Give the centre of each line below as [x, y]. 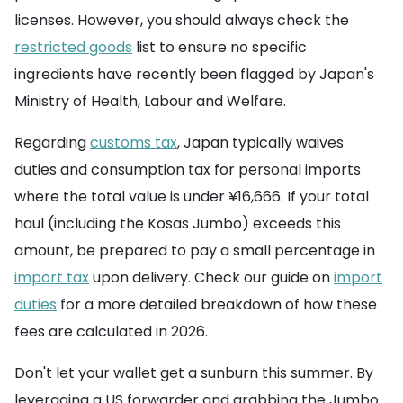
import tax [52, 278]
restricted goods [73, 47]
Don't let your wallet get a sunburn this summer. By [194, 373]
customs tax [134, 143]
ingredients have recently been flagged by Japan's [194, 74]
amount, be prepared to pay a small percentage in [195, 251]
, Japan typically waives [260, 143]
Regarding [52, 143]
